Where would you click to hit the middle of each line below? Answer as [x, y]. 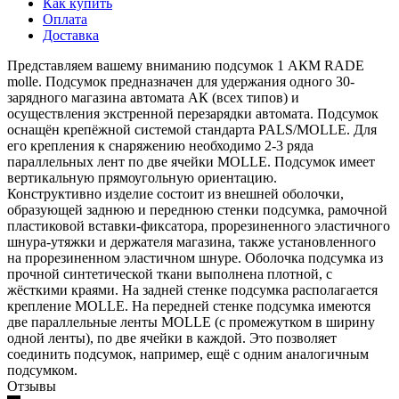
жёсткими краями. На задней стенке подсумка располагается [192, 289]
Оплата [65, 19]
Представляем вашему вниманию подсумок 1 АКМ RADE [186, 65]
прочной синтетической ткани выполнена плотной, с [170, 273]
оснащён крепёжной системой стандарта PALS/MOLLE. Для [192, 129]
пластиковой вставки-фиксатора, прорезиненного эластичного [199, 225]
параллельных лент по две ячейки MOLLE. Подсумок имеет [191, 161]
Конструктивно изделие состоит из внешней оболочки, [175, 193]
